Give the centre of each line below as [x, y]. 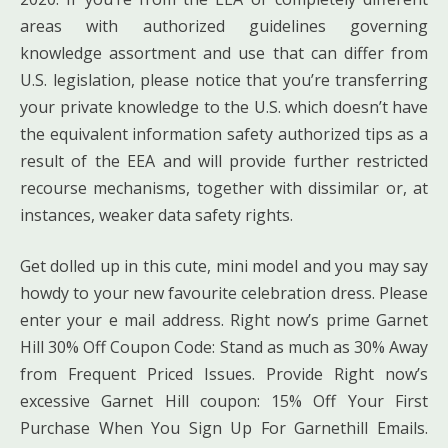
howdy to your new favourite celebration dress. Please [224, 292]
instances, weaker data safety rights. [156, 214]
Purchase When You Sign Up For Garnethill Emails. [224, 427]
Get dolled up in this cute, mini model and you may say [224, 265]
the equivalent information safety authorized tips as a [224, 133]
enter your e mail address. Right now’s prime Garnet [224, 319]
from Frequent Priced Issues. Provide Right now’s [224, 373]
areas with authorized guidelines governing [224, 25]
